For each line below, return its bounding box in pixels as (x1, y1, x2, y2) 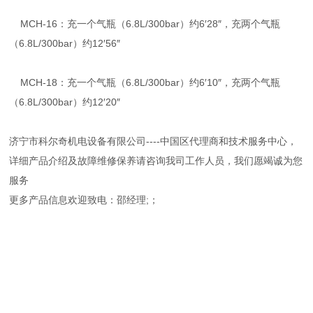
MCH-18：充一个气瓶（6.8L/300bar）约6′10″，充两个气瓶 (9, 77, 281, 88)
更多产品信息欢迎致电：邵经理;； (9, 194, 159, 205)
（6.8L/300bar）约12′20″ (9, 96, 121, 108)
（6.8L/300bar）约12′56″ (9, 38, 121, 49)
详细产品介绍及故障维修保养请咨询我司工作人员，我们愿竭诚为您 (9, 155, 303, 166)
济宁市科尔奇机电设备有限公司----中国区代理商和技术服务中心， (9, 136, 298, 147)
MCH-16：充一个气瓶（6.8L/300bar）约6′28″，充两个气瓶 (9, 18, 281, 29)
